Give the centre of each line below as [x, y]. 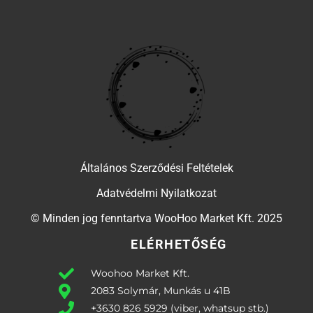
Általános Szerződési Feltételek [156, 168]
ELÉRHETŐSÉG [179, 245]
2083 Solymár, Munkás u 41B [160, 291]
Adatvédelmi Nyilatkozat [156, 194]
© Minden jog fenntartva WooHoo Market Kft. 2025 [156, 219]
